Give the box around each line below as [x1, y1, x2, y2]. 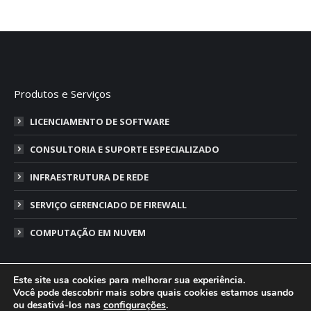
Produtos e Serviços [14, 86, 111, 101]
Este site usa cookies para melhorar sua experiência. [13, 274, 245, 287]
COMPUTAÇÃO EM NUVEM [30, 226, 146, 239]
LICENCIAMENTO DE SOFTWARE [30, 115, 169, 128]
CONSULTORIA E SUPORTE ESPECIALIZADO [30, 142, 219, 155]
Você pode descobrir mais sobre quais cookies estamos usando [13, 286, 294, 299]
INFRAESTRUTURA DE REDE [30, 170, 149, 183]
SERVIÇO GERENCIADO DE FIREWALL [30, 198, 187, 211]
